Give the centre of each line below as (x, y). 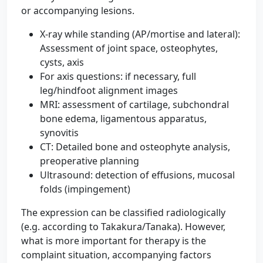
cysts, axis (62, 62)
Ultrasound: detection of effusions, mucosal (137, 175)
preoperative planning (90, 161)
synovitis (59, 133)
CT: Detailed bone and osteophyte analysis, (135, 147)
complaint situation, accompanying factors (116, 255)
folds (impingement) (85, 189)
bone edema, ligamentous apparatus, (123, 119)
